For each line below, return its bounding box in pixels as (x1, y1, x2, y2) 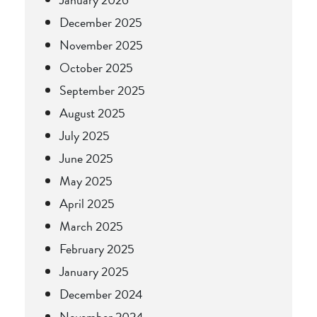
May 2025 (59, 171, 113, 190)
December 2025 (59, 12, 142, 32)
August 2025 (59, 103, 125, 122)
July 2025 (59, 125, 110, 145)
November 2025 (59, 35, 143, 54)
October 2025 (59, 57, 133, 77)
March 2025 (59, 216, 123, 236)
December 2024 (59, 284, 143, 304)
